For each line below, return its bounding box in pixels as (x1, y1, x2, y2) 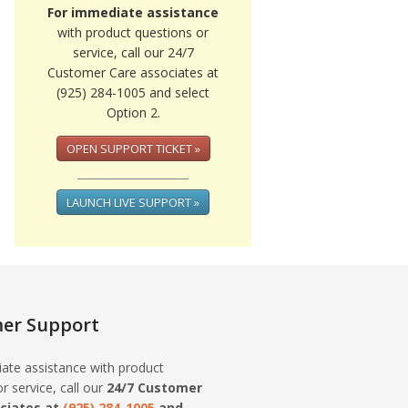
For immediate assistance (47, 4, 219, 21)
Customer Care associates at (47, 64, 219, 81)
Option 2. (106, 104, 160, 121)
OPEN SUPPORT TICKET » (66, 140, 200, 157)
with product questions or (57, 24, 209, 41)
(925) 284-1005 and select (56, 84, 209, 101)
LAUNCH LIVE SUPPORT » (66, 193, 199, 210)
